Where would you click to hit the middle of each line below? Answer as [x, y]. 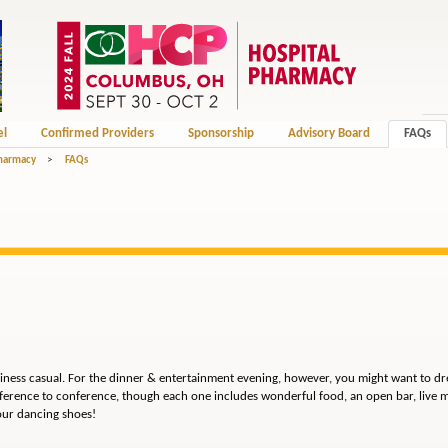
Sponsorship [220, 133]
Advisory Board [328, 133]
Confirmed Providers [97, 133]
